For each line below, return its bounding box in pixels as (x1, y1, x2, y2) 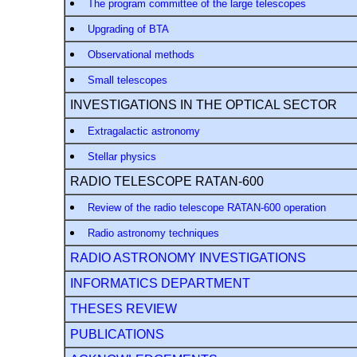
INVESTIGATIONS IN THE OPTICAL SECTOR (69, 97, 337, 112)
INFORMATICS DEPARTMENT (69, 276, 250, 290)
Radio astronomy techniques (87, 226, 219, 239)
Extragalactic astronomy (87, 124, 200, 137)
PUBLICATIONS (69, 327, 164, 341)
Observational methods (87, 48, 194, 61)
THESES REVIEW (69, 301, 177, 316)
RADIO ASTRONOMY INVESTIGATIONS (69, 250, 306, 265)
